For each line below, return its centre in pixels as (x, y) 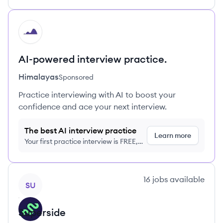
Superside (42, 212)
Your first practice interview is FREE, (81, 141)
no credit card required (61, 151)
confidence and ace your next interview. (93, 107)
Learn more (173, 135)
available (186, 179)
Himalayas (39, 77)
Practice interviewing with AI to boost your (97, 95)
